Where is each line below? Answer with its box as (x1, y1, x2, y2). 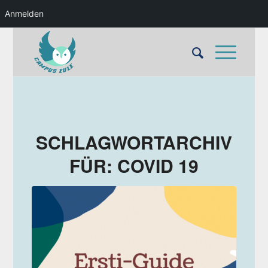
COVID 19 (117, 153, 199, 178)
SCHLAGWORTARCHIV (35, 129, 232, 155)
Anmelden (5, 8, 44, 19)
